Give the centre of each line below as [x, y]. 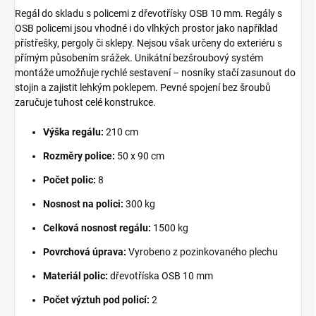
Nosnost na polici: [83, 203]
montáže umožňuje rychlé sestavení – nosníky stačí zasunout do [155, 72]
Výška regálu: [73, 132]
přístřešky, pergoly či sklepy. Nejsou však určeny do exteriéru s [148, 43]
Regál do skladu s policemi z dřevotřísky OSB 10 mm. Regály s [148, 13]
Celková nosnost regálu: [97, 227]
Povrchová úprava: [85, 251]
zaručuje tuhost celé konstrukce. [85, 102]
